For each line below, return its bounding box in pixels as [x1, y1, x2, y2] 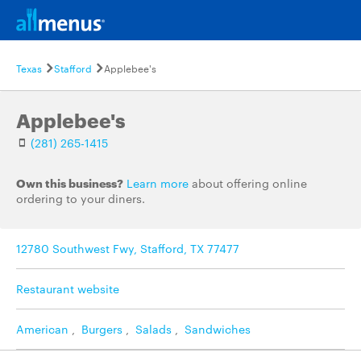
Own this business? [16, 175, 123, 190]
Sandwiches [185, 321, 251, 337]
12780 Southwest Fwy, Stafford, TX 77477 [16, 240, 239, 256]
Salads [135, 321, 172, 337]
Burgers [81, 321, 122, 337]
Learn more [127, 175, 189, 191]
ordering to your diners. [16, 190, 145, 206]
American [16, 321, 68, 337]
